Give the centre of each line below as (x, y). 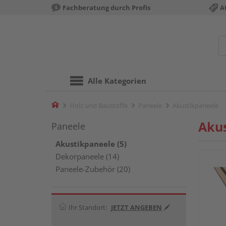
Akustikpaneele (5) (91, 144)
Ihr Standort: (88, 207)
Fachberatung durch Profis (106, 8)
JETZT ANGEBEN (136, 207)
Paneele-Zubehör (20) (93, 169)
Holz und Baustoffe (99, 105)
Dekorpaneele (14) (87, 156)
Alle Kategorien (117, 81)
